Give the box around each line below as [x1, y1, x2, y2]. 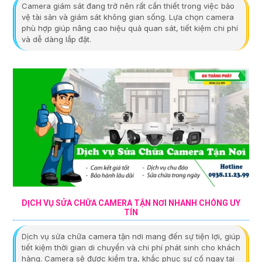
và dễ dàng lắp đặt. [22, 34, 91, 44]
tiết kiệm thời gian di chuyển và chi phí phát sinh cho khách [22, 242, 240, 252]
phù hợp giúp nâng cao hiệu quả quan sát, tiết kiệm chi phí [22, 23, 238, 33]
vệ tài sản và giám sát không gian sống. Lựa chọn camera [22, 12, 234, 22]
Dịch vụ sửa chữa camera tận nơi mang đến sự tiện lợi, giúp [22, 231, 240, 241]
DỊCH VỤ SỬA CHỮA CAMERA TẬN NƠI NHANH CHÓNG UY [22, 198, 240, 208]
